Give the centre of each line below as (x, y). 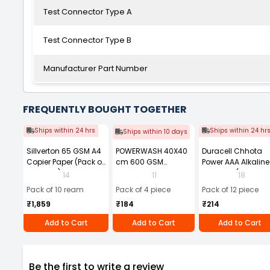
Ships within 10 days (155, 132)
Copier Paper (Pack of (65, 162)
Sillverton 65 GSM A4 (64, 151)
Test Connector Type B (87, 40)
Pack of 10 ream (55, 189)
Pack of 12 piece (230, 189)
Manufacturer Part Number (96, 68)
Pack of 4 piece (143, 189)
